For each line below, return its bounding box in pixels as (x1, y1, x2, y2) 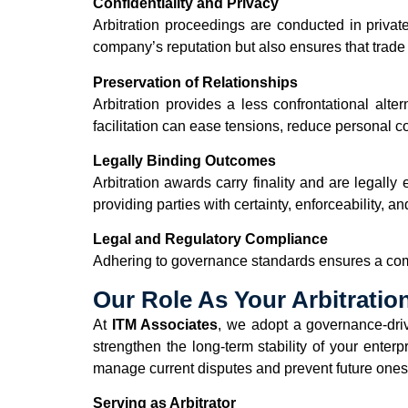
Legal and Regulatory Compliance (93, 231, 328, 248)
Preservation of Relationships (93, 74, 298, 90)
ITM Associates (111, 316, 219, 332)
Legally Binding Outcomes (93, 153, 276, 168)
